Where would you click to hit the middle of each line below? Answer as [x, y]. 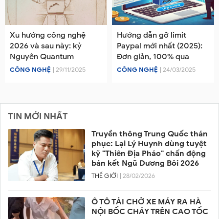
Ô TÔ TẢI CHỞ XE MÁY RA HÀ [147, 202]
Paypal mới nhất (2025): [160, 46]
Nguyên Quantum [42, 57]
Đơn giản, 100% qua [153, 57]
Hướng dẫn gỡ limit [152, 35]
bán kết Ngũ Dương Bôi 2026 [145, 164]
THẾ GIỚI [105, 176]
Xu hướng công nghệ [48, 35]
